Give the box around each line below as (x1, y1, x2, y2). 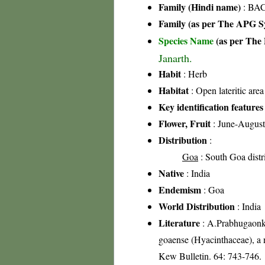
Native (159, 166, 184, 180)
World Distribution (159, 199, 235, 213)
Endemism (159, 183, 201, 196)
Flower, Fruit (159, 117, 211, 130)
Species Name (159, 34, 216, 47)
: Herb (181, 67, 207, 80)
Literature (159, 216, 200, 230)
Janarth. (159, 51, 192, 63)
